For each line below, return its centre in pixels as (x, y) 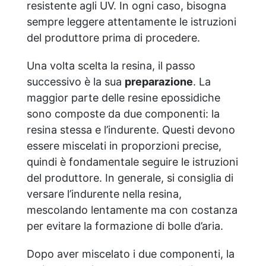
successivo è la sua (76, 81)
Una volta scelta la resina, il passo (111, 65)
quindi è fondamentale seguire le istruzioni (132, 161)
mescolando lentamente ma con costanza (132, 210)
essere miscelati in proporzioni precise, (124, 145)
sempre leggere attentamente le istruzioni (132, 21)
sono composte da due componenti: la (123, 113)
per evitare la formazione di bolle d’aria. (125, 226)
